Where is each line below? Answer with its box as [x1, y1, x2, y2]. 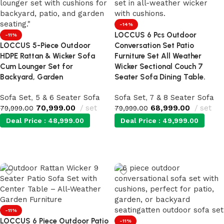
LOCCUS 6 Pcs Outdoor [114, 30, 196, 39]
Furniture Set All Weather [114, 51, 201, 60]
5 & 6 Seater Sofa [35, 93, 100, 102]
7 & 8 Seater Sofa [149, 93, 214, 102]
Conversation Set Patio [114, 41, 194, 50]
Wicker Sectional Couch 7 [114, 62, 203, 71]
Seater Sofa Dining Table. [114, 72, 205, 81]
